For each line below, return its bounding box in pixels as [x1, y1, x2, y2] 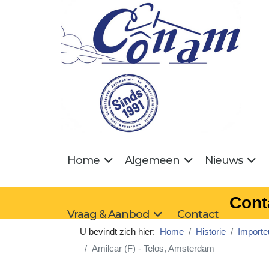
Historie [196, 226, 226, 237]
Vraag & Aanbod [67, 207, 149, 221]
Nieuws [205, 153, 243, 167]
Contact [177, 207, 219, 221]
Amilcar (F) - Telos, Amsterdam [92, 243, 214, 253]
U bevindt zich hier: [80, 226, 160, 237]
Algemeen [125, 153, 180, 167]
